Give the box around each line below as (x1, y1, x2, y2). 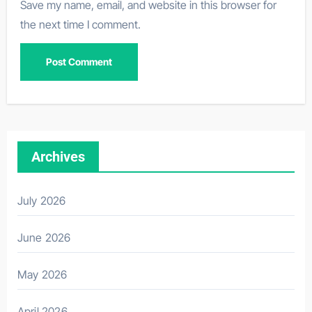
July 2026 (17, 194, 66, 208)
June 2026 (17, 231, 71, 245)
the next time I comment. (20, 17, 141, 32)
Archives (31, 148, 85, 166)
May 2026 (17, 267, 68, 282)
